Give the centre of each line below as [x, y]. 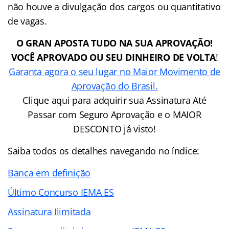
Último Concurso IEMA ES [61, 192]
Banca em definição [49, 173]
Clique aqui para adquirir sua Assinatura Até [114, 100]
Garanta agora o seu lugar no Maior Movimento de [114, 71]
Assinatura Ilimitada [49, 211]
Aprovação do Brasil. [114, 86]
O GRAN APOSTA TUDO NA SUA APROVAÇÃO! [114, 43]
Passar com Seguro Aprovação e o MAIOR [114, 114]
